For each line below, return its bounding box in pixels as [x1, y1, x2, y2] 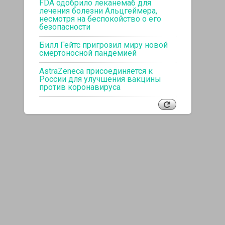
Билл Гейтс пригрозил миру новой [39, 40, 168, 50]
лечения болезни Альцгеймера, [39, 6, 158, 16]
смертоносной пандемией [39, 48, 137, 58]
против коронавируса [39, 82, 121, 92]
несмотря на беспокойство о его [39, 14, 162, 24]
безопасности [39, 22, 91, 32]
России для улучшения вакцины [39, 74, 162, 84]
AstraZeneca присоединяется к [39, 66, 153, 76]
